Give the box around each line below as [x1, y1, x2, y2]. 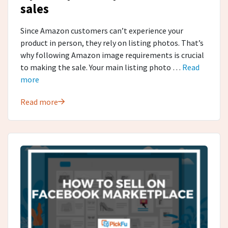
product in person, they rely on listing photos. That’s [20, 37, 204, 48]
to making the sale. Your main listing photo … [20, 62, 182, 72]
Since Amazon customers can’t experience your [20, 25, 183, 36]
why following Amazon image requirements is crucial [20, 49, 204, 60]
